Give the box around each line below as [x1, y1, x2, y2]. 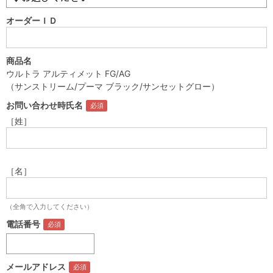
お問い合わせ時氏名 [6, 99, 83, 110]
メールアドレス [6, 261, 66, 272]
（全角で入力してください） [6, 202, 93, 211]
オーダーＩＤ [6, 15, 57, 26]
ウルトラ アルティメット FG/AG [6, 68, 130, 79]
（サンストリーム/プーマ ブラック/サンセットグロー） [6, 80, 219, 91]
